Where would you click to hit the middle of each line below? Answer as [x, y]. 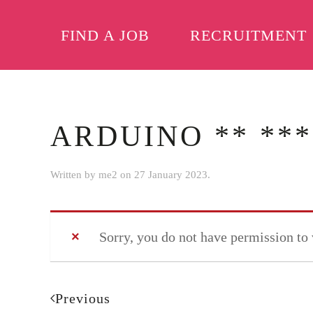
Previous [83, 298]
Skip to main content [90, 42]
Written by [74, 175]
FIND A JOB [105, 35]
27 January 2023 [171, 175]
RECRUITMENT [248, 35]
